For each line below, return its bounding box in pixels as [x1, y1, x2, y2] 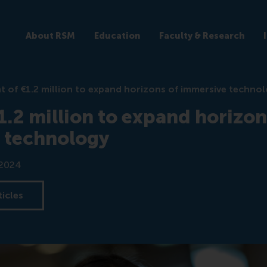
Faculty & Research [159, 30, 244, 41]
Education [94, 30, 140, 41]
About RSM [25, 30, 75, 41]
